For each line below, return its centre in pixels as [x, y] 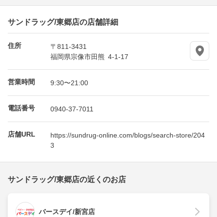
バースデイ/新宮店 [67, 212]
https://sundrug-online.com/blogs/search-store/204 [128, 135]
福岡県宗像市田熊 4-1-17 [89, 56]
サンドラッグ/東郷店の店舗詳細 [63, 22]
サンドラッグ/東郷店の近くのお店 [67, 180]
